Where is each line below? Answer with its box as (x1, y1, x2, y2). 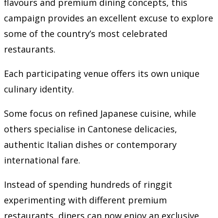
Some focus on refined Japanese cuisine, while (4, 107, 196, 119)
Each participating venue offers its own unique (4, 67, 200, 79)
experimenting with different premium (4, 194, 167, 206)
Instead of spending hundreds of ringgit (4, 178, 172, 190)
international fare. (4, 154, 80, 166)
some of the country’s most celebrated (4, 27, 167, 39)
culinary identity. (4, 83, 74, 95)
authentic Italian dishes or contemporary (4, 138, 177, 150)
